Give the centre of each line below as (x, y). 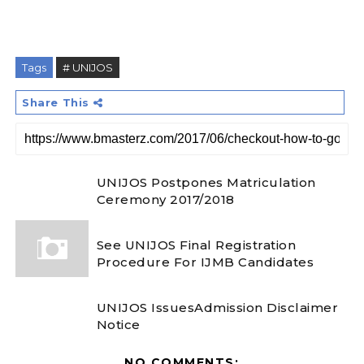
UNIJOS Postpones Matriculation (206, 183)
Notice (118, 325)
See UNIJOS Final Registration (196, 245)
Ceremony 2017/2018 (165, 200)
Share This (57, 102)
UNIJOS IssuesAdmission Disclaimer (217, 308)
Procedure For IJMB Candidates (205, 262)
